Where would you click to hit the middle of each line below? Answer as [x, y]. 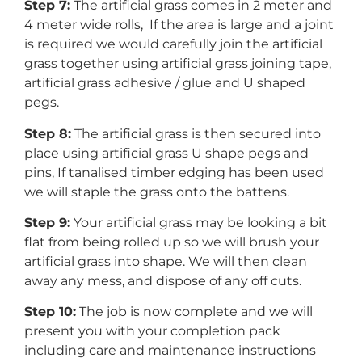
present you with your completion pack [152, 331]
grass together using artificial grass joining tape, [178, 64]
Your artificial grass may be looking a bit [199, 222]
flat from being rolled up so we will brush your [172, 242]
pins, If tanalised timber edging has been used [174, 172]
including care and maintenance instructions [170, 351]
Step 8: [48, 133]
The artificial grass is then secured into [196, 133]
